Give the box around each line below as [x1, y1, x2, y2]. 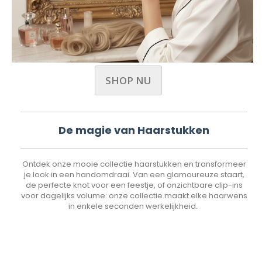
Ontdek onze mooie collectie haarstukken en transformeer [22, 158, 246, 170]
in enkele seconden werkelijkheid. [68, 201, 199, 212]
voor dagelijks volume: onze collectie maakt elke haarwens [20, 190, 247, 202]
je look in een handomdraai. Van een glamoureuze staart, [23, 169, 244, 181]
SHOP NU [105, 74, 151, 88]
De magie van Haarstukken [58, 123, 209, 138]
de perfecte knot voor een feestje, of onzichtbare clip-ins [25, 180, 243, 191]
